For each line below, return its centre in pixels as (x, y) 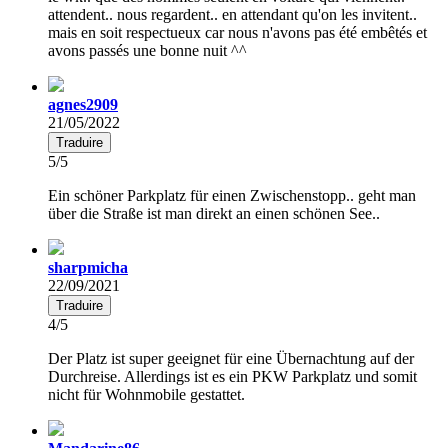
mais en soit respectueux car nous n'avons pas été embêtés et (237, 32)
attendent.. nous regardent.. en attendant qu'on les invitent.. (232, 14)
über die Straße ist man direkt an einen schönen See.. (214, 213)
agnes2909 (83, 104)
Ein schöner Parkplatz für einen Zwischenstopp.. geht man (232, 195)
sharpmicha (88, 267)
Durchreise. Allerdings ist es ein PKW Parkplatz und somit (232, 376)
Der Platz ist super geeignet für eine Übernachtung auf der (231, 358)
